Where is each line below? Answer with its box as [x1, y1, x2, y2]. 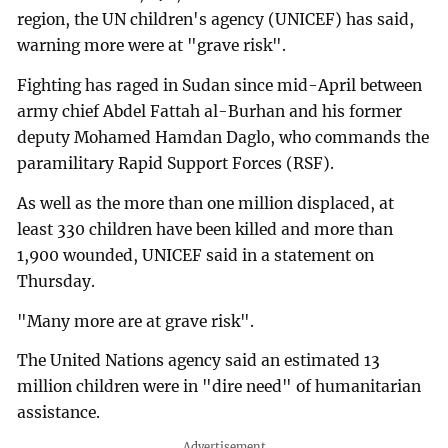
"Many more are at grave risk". [17, 311, 255, 331]
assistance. [17, 403, 101, 423]
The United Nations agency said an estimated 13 [17, 351, 381, 371]
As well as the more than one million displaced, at [17, 193, 395, 213]
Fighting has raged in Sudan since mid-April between [17, 75, 423, 95]
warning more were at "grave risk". [17, 36, 287, 56]
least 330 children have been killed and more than [17, 219, 394, 239]
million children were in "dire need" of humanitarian [17, 377, 422, 397]
